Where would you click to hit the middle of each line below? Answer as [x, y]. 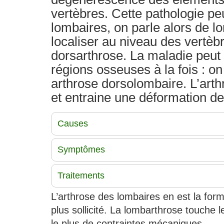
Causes [73, 123]
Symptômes [81, 149]
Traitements [81, 175]
